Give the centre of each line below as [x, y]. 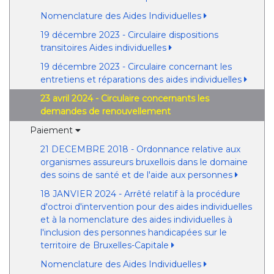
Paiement [53, 130]
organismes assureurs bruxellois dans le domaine [144, 162]
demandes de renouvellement [105, 111]
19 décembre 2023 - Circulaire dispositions [129, 35]
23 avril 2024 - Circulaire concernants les [124, 98]
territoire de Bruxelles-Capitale [106, 245]
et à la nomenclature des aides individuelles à [136, 220]
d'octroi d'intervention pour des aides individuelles [146, 207]
